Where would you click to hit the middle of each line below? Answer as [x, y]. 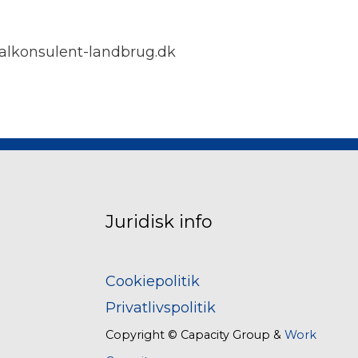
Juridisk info [159, 221]
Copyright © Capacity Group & [195, 335]
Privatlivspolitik [161, 308]
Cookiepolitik [153, 282]
